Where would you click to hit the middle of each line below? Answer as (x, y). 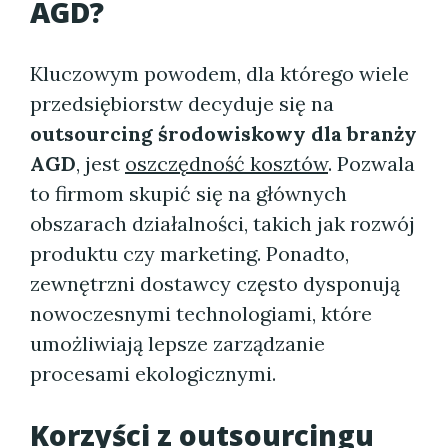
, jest (100, 163)
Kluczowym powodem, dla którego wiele (219, 73)
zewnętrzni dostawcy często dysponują (215, 283)
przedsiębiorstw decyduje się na (182, 103)
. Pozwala (371, 163)
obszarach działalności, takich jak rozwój (222, 223)
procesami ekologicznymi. (153, 373)
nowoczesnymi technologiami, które (201, 313)
